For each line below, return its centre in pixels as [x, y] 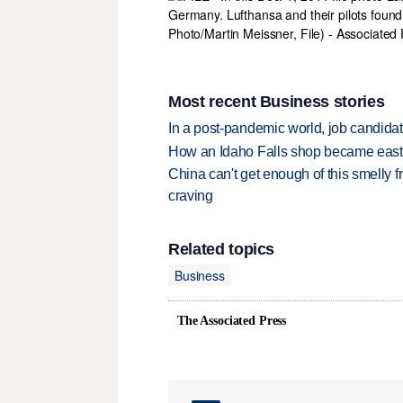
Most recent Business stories [277, 101]
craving [191, 196]
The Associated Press [232, 321]
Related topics [222, 250]
